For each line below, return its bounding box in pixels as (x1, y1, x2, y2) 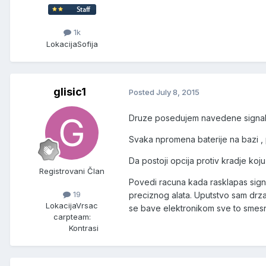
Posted (129, 87, 156, 97)
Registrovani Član (39, 166, 104, 176)
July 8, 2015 (156, 87, 199, 97)
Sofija (77, 39, 98, 49)
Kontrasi (69, 223, 99, 233)
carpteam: (53, 211, 91, 221)
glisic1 (53, 85, 86, 98)
